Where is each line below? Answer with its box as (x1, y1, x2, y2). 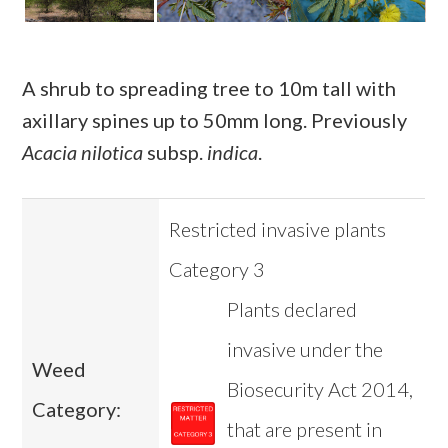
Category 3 (169, 257, 266, 282)
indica (207, 140, 259, 165)
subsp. (143, 140, 208, 165)
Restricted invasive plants (169, 217, 387, 242)
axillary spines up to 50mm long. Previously (22, 108, 408, 133)
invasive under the (226, 337, 383, 362)
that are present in (226, 417, 382, 442)
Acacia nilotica (22, 140, 144, 165)
